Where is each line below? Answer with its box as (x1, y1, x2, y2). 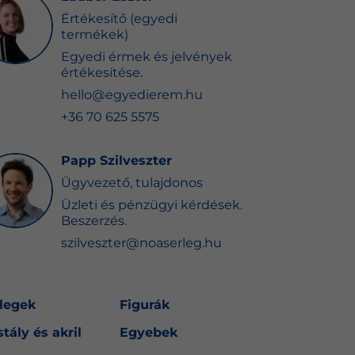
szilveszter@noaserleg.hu (60, 235, 222, 250)
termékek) (60, 26, 128, 42)
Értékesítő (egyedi (60, 10, 177, 26)
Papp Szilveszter (60, 152, 172, 168)
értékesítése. (60, 64, 143, 80)
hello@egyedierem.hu (60, 86, 203, 102)
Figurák (119, 296, 170, 312)
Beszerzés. (60, 212, 127, 228)
